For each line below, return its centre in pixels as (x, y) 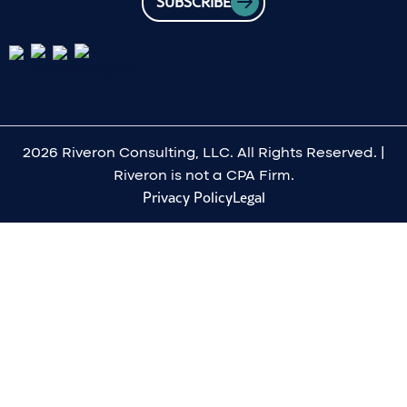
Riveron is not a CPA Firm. (203, 174)
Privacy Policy (187, 197)
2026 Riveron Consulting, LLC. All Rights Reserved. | (203, 152)
